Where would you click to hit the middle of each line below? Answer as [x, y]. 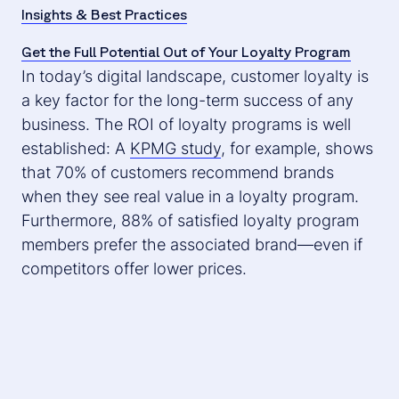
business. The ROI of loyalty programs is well [186, 124]
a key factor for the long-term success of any [187, 100]
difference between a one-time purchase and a [193, 340]
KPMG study [175, 148]
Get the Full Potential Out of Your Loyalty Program [186, 51]
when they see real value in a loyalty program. [190, 196]
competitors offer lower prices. [134, 268]
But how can [286, 364]
